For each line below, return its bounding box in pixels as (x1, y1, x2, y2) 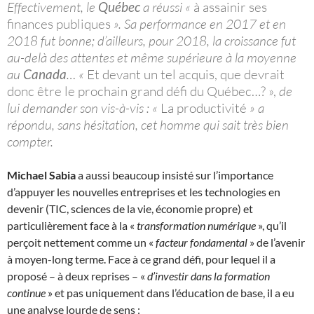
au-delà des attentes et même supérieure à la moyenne (7, 48, 296, 66)
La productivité (161, 99, 247, 116)
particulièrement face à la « (7, 218, 137, 232)
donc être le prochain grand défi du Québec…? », (7, 82, 276, 100)
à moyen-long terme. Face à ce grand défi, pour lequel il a (7, 252, 275, 266)
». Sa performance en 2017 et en (111, 15, 286, 32)
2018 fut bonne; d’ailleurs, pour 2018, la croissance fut (7, 32, 296, 49)
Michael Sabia (7, 168, 76, 182)
